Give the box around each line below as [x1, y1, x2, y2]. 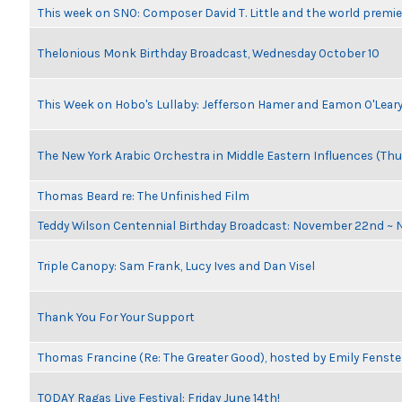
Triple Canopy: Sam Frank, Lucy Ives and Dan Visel [38, 258, 315, 273]
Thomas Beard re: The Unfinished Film [38, 188, 249, 203]
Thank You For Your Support [38, 310, 195, 324]
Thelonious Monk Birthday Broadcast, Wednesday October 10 [38, 46, 380, 60]
